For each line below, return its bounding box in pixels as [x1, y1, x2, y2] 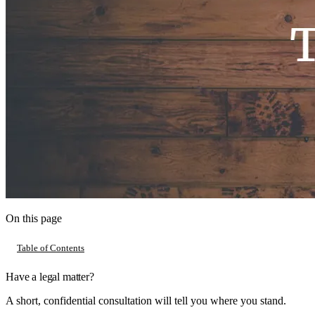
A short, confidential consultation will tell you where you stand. [6, 294, 286, 307]
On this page [6, 212, 62, 225]
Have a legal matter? [6, 270, 94, 283]
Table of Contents [17, 242, 84, 253]
